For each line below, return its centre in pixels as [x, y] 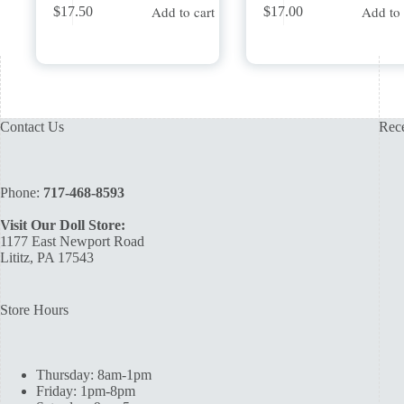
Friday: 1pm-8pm [86, 391]
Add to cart [183, 12]
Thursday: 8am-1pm [94, 375]
